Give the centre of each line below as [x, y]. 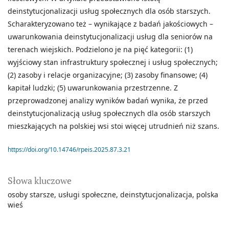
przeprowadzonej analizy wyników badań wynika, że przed [108, 101]
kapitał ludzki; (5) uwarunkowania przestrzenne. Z [93, 88]
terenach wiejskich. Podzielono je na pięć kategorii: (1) [100, 50]
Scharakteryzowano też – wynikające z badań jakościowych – [110, 24]
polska [207, 195]
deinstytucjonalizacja [156, 195]
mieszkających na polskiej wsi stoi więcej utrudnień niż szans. [113, 126]
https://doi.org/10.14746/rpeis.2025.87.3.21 [69, 150]
